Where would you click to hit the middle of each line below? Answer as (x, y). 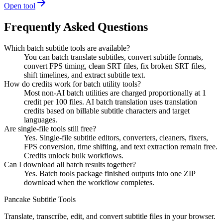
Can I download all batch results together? (70, 164)
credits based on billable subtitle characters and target (107, 111)
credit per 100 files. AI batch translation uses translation (111, 102)
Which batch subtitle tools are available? (67, 48)
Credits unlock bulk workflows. (74, 155)
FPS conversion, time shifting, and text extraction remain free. (121, 146)
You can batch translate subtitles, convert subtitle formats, (113, 57)
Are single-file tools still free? (50, 128)
